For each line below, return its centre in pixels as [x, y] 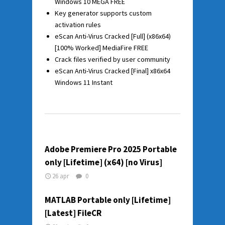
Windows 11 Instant [84, 82]
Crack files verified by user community [113, 59]
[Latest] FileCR [73, 213]
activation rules [78, 24]
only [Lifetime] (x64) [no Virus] [103, 162]
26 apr [61, 176]
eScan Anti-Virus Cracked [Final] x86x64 [113, 71]
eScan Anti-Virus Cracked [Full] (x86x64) [113, 36]
